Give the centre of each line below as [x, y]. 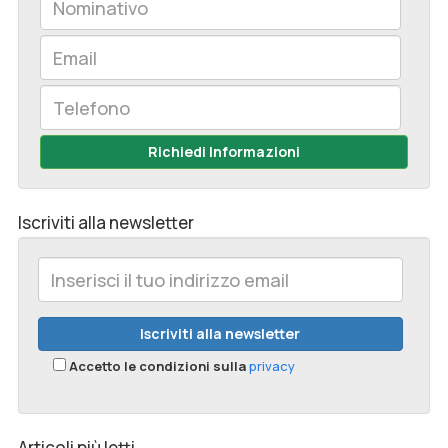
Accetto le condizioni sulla [159, 366]
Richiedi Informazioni [224, 152]
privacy [272, 366]
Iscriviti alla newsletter [106, 223]
